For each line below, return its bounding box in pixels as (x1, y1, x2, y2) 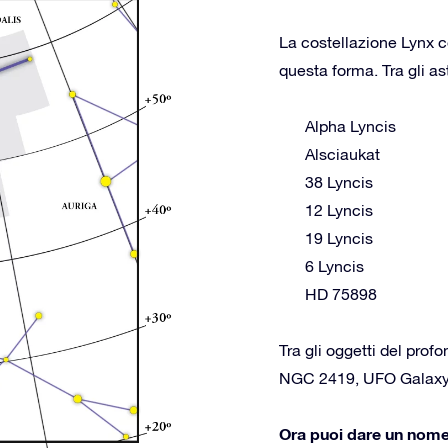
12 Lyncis (305, 201, 373, 219)
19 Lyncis (305, 229, 373, 247)
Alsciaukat (305, 145, 380, 163)
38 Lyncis (305, 173, 373, 191)
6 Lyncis (305, 257, 364, 275)
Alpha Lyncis (305, 117, 396, 135)
